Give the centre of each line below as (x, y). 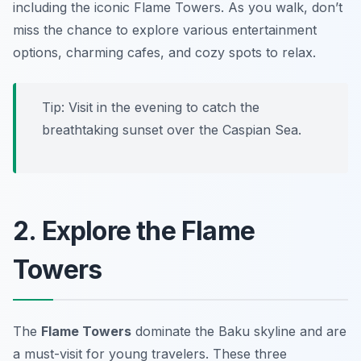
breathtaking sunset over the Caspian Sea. (172, 129)
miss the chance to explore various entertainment (165, 29)
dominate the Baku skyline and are (239, 331)
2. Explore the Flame (134, 230)
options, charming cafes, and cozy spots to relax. (164, 52)
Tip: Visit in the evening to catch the (151, 107)
